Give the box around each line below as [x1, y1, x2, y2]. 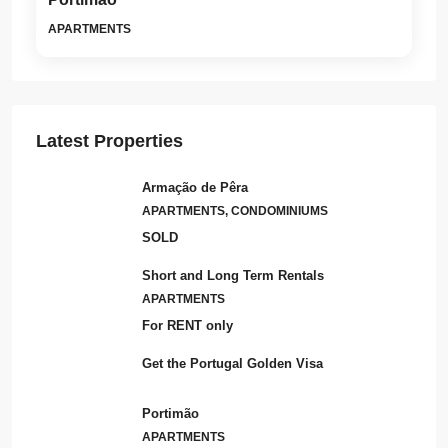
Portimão [142, 405, 199, 421]
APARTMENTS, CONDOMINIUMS [142, 203, 328, 218]
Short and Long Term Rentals [142, 267, 324, 283]
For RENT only [142, 317, 233, 333]
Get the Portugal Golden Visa [142, 355, 323, 371]
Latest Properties [36, 130, 183, 151]
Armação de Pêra [142, 179, 248, 195]
